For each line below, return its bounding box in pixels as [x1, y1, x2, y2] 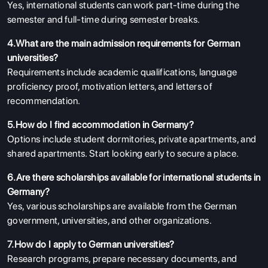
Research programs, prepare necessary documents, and [7, 252, 237, 264]
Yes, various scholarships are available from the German [7, 200, 237, 212]
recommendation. [7, 95, 81, 106]
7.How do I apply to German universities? [7, 238, 175, 250]
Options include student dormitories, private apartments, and [7, 133, 257, 145]
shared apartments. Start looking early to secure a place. [7, 147, 239, 159]
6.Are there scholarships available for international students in [7, 171, 261, 183]
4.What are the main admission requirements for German [7, 37, 240, 49]
